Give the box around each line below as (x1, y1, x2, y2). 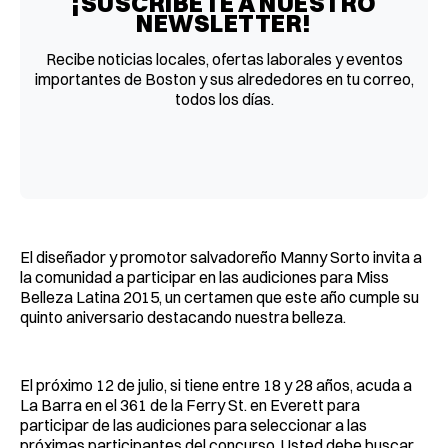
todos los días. (174, 88, 274, 109)
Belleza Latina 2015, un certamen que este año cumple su (20, 286, 419, 307)
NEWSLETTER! (136, 7, 312, 38)
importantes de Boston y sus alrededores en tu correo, (34, 68, 414, 89)
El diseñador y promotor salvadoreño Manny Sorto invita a (20, 246, 422, 267)
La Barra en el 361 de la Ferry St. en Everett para (20, 394, 360, 415)
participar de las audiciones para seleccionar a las (20, 414, 367, 435)
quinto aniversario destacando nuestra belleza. (20, 306, 346, 327)
